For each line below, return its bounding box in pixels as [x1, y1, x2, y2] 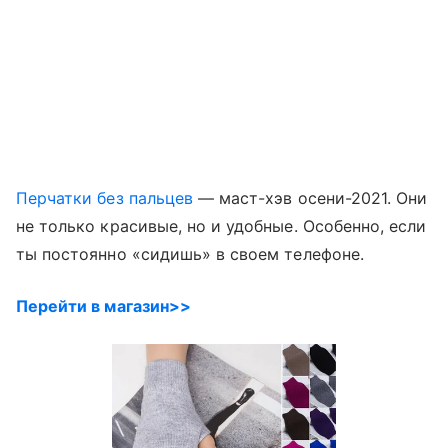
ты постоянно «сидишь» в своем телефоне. [16, 243, 364, 264]
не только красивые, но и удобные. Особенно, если [16, 215, 427, 236]
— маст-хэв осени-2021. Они [192, 187, 428, 208]
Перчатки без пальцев [16, 187, 193, 208]
